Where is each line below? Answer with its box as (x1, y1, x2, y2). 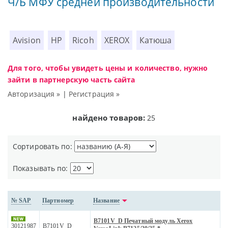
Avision (13, 35, 41, 46)
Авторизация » (8, 89, 61, 99)
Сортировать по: (13, 141, 74, 152)
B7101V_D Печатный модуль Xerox (94, 217, 193, 225)
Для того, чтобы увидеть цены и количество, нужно (8, 63, 208, 73)
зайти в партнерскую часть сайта (8, 75, 135, 85)
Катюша (139, 35, 172, 46)
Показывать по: (13, 163, 70, 174)
